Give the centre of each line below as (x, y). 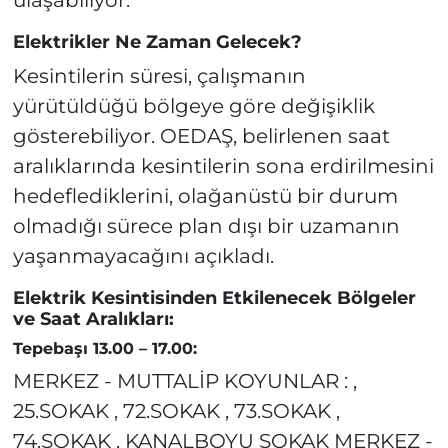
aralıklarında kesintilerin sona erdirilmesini (223, 166)
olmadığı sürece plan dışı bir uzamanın (206, 226)
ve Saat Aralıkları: (93, 319)
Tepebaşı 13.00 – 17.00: (104, 348)
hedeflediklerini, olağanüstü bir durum (205, 196)
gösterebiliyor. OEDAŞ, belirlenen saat (201, 136)
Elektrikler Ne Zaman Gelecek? (157, 41)
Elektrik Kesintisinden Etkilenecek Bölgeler (214, 298)
